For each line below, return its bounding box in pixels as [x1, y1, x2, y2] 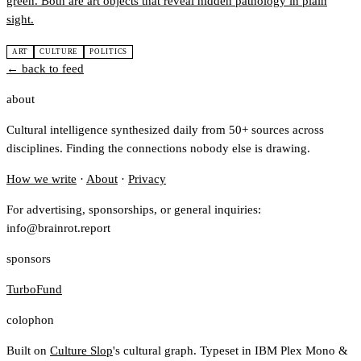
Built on [6, 344, 50, 358]
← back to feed [6, 62, 84, 76]
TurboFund [6, 283, 62, 297]
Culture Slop [50, 344, 113, 358]
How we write [6, 172, 77, 186]
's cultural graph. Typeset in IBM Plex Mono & [113, 344, 348, 358]
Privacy [128, 172, 166, 186]
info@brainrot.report [6, 222, 110, 235]
